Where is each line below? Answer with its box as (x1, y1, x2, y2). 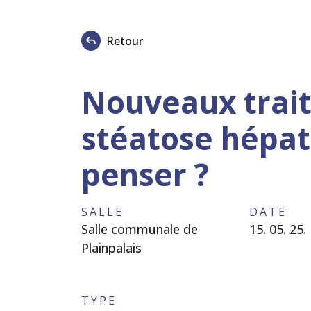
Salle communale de (81, 221, 198, 237)
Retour (106, 33, 143, 49)
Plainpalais (81, 239, 142, 256)
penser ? (81, 153, 209, 195)
